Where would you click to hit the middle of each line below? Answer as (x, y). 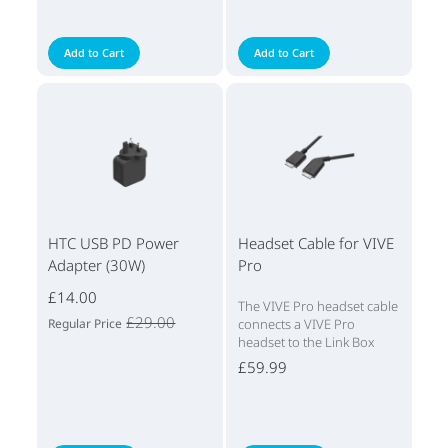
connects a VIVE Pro (296, 324)
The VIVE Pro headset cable (317, 306)
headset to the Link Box (306, 342)
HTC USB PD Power (114, 243)
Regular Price (85, 324)
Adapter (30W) (97, 265)
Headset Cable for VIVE (315, 243)
